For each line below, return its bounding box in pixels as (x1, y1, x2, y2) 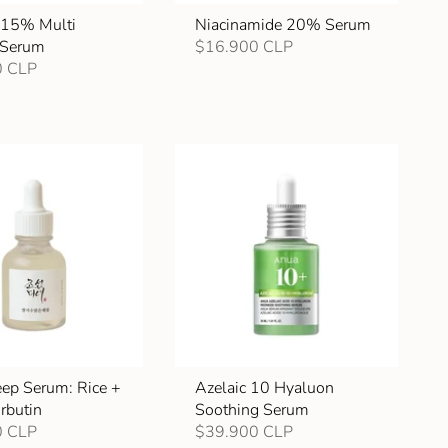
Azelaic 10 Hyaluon (194, 377, 334, 400)
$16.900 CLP (194, 35, 293, 58)
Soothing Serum (194, 399, 309, 422)
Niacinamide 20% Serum (194, 13, 371, 36)
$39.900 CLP (194, 421, 293, 444)
